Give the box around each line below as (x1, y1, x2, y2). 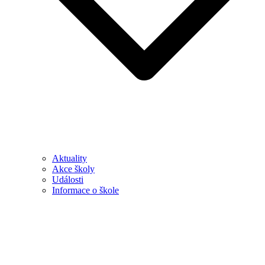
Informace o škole (52, 185, 119, 195)
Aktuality (52, 153, 87, 163)
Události (52, 174, 83, 185)
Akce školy (52, 164, 95, 174)
